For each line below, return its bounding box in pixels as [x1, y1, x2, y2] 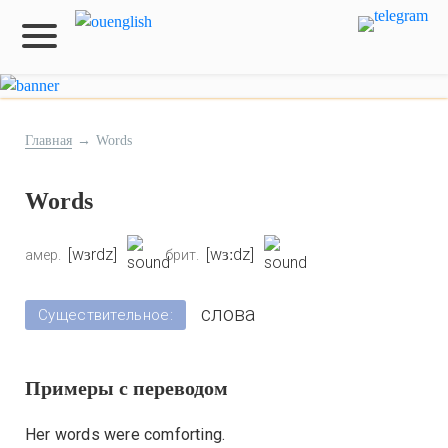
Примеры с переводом [25, 377, 228, 399]
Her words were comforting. [25, 425, 226, 444]
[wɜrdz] [68, 245, 117, 264]
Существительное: [38, 306, 173, 324]
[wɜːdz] [206, 245, 254, 264]
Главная [25, 133, 72, 148]
